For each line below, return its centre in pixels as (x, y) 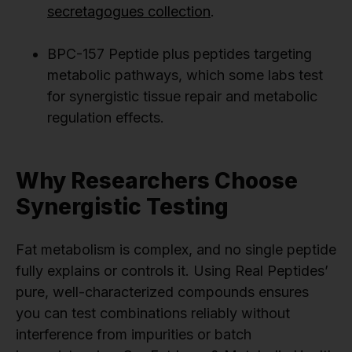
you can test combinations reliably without (153, 313)
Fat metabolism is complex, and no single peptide (176, 250)
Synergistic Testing (122, 207)
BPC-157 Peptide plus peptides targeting (180, 54)
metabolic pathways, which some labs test (185, 75)
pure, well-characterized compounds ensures (162, 292)
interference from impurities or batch (134, 335)
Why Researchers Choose (157, 181)
